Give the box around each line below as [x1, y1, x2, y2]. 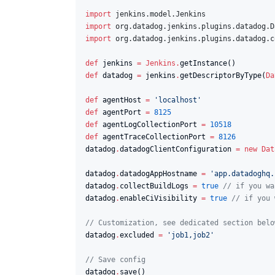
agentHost [98, 95, 145, 104]
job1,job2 [171, 230, 210, 239]
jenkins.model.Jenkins [115, 9, 206, 18]
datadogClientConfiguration [120, 144, 236, 153]
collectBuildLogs [120, 181, 193, 190]
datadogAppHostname [120, 169, 201, 178]
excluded [120, 230, 158, 239]
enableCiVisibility [120, 193, 201, 203]
